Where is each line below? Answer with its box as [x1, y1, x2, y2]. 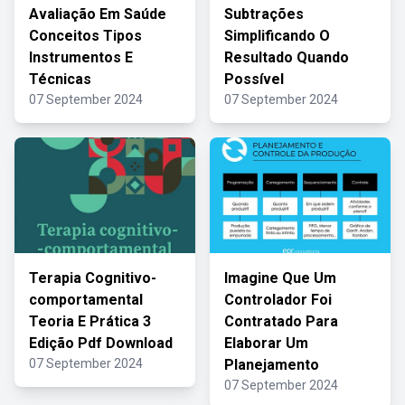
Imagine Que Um [224, 269, 336, 287]
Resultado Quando [224, 49, 349, 66]
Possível [224, 71, 284, 88]
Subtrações [224, 5, 304, 23]
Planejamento [224, 356, 319, 373]
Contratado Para [224, 313, 338, 330]
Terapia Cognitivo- [29, 269, 156, 287]
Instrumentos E [29, 49, 133, 66]
